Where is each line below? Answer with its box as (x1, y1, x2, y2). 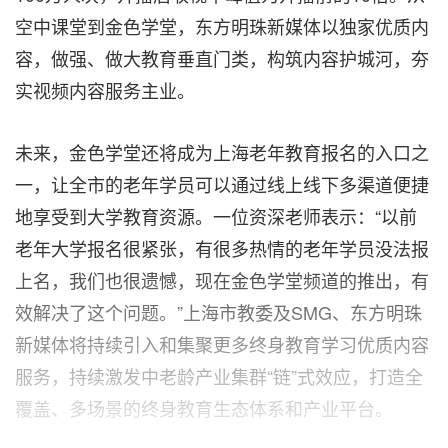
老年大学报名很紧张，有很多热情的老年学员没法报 (15, 234, 429, 261)
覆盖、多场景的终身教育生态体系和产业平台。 (15, 394, 393, 421)
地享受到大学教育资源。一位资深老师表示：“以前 (15, 202, 417, 229)
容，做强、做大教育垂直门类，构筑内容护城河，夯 (15, 44, 429, 71)
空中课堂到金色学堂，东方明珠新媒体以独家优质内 (15, 12, 429, 39)
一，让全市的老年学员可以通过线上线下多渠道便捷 (15, 170, 429, 197)
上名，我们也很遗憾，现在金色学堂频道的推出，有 (15, 266, 429, 293)
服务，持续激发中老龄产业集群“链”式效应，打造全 (15, 362, 423, 389)
